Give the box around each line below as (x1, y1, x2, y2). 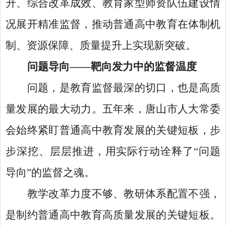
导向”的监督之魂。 (6, 166, 95, 179)
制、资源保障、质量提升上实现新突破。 (6, 39, 196, 51)
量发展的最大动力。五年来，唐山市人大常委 (6, 103, 220, 115)
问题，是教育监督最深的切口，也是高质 (27, 82, 220, 94)
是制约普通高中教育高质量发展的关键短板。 (6, 209, 220, 221)
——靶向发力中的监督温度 (69, 61, 197, 73)
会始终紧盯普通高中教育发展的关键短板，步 (6, 124, 220, 136)
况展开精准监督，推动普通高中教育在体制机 (6, 18, 220, 30)
